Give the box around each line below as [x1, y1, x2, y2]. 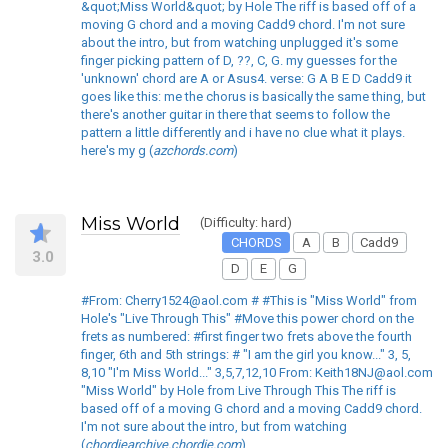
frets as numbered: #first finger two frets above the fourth [81, 328, 412, 344]
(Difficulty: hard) [200, 214, 292, 230]
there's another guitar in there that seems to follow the [81, 106, 390, 122]
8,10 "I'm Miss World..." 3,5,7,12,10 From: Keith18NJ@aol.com [81, 364, 433, 380]
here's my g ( [81, 142, 153, 158]
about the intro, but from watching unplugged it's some [81, 34, 398, 50]
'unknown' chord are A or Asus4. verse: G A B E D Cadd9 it [81, 70, 412, 86]
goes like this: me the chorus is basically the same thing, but [81, 88, 426, 104]
